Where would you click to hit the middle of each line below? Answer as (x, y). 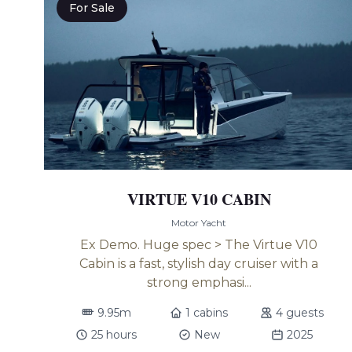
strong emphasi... (199, 282)
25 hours (114, 335)
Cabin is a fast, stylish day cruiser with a (199, 264)
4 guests (300, 313)
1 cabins (207, 313)
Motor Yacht (199, 223)
